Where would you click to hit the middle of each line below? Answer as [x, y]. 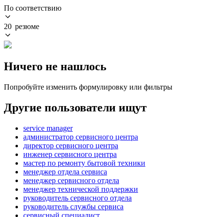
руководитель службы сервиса [73, 206]
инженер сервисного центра [70, 154]
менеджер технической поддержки [81, 189]
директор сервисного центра [71, 145]
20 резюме [22, 26]
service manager [48, 128]
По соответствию [33, 8]
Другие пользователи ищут [75, 107]
